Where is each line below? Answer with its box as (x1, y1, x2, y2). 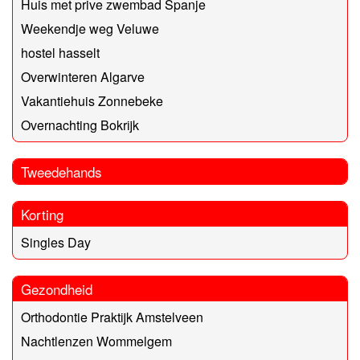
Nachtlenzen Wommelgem (21, 332, 172, 351)
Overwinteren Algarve (21, 67, 145, 87)
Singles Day (21, 233, 91, 252)
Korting (21, 204, 63, 225)
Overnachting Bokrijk (21, 116, 139, 135)
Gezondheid (21, 279, 92, 300)
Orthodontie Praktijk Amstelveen (21, 308, 203, 327)
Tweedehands (21, 162, 102, 182)
